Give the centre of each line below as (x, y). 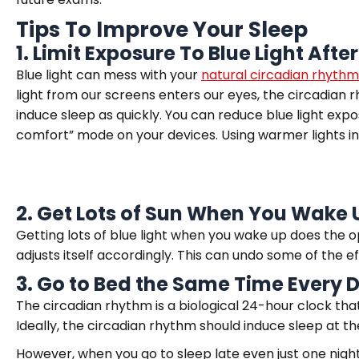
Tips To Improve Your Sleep (162, 30)
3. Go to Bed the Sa (107, 284)
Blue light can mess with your (109, 75)
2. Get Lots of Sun (101, 214)
